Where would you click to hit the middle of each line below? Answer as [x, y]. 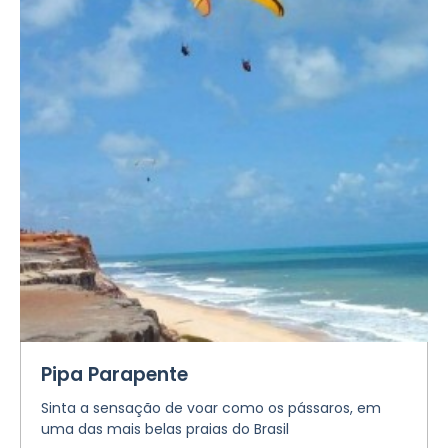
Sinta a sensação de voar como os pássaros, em [211, 408]
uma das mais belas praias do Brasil [165, 429]
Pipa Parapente [114, 374]
